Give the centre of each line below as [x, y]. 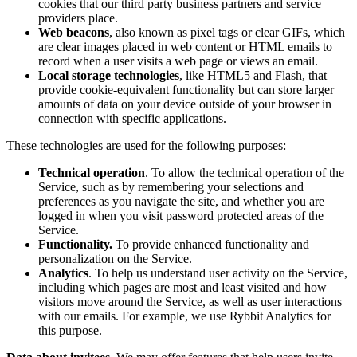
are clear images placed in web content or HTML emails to [185, 47]
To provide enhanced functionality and [211, 245]
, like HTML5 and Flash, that [253, 76]
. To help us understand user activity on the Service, [218, 273]
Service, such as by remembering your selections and [171, 187]
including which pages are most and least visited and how [182, 288]
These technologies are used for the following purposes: [146, 146]
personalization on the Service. [115, 259]
